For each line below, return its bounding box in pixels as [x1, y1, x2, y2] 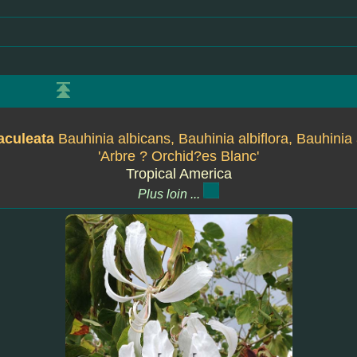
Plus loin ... [138, 187, 203, 201]
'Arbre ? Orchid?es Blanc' [98, 148, 259, 164]
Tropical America [125, 166, 232, 182]
